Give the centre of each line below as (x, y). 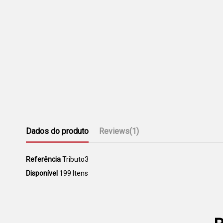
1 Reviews (79, 196)
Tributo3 (75, 159)
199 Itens (74, 173)
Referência (43, 159)
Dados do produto (57, 131)
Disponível (42, 173)
